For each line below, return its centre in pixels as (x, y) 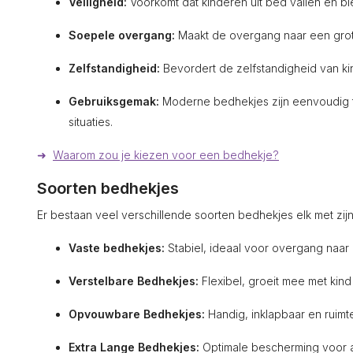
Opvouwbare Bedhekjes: (137, 314)
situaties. (91, 122)
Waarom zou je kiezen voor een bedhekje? (166, 155)
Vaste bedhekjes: (117, 248)
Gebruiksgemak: (114, 101)
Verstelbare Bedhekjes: (134, 281)
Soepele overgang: (122, 35)
